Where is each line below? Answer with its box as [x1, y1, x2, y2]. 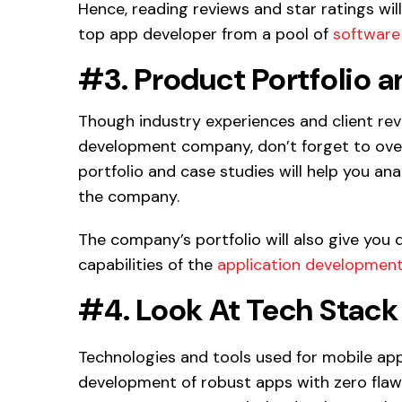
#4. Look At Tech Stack [78, 290, 398, 330]
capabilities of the [78, 254, 217, 275]
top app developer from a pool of [78, 23, 333, 45]
